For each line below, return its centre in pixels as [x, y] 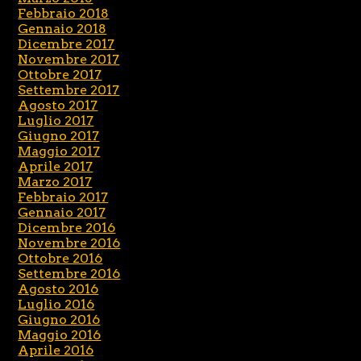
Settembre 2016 [69, 274]
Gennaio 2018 [62, 29]
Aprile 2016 [56, 351]
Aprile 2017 [56, 167]
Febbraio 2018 [64, 14]
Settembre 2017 [69, 90]
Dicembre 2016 [67, 228]
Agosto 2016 [58, 289]
